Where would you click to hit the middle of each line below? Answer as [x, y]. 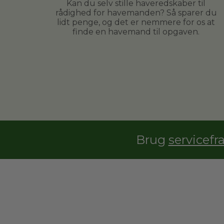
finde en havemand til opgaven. [136, 32]
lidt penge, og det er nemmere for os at [136, 22]
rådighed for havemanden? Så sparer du [136, 13]
